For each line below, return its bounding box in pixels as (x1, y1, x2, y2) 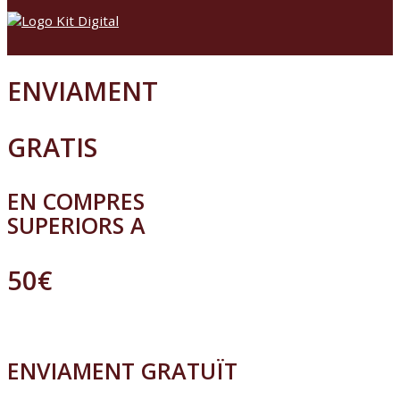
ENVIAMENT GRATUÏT (7, 355, 237, 387)
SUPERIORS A (7, 210, 146, 241)
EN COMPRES (7, 186, 145, 217)
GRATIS (7, 129, 97, 165)
